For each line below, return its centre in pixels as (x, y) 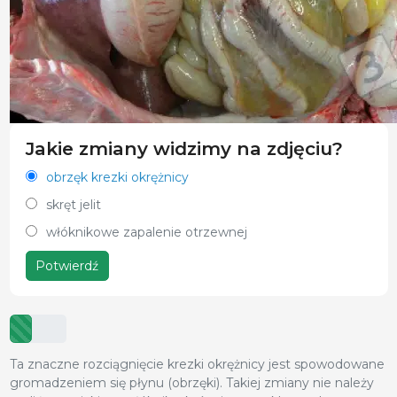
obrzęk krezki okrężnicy (117, 178)
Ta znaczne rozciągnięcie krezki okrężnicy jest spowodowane (197, 364)
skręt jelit (73, 205)
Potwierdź (67, 265)
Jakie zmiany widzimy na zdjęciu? (184, 149)
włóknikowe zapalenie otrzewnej (146, 233)
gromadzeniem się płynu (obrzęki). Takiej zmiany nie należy (191, 382)
